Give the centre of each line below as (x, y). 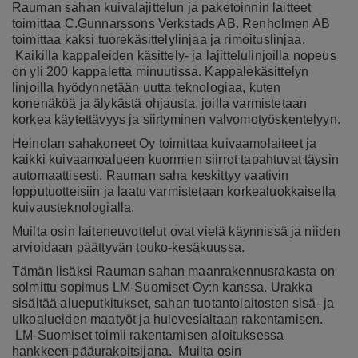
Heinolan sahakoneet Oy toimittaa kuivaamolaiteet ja (165, 143)
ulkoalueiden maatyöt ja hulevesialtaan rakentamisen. (168, 319)
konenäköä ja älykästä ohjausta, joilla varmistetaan (160, 103)
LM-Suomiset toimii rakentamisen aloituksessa (148, 335)
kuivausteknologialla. (74, 207)
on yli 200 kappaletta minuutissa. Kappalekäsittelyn (161, 71)
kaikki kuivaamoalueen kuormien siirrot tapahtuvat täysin (175, 159)
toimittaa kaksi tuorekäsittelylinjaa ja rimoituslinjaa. (159, 39)
